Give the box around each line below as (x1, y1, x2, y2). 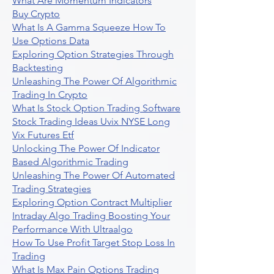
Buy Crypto (12, 8, 60, 20)
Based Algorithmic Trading (12, 156, 128, 168)
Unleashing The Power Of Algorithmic (12, 75, 177, 87)
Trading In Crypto (12, 89, 87, 100)
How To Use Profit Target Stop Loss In (12, 237, 175, 248)
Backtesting (12, 62, 63, 73)
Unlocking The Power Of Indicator (12, 143, 160, 154)
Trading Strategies (12, 183, 91, 194)
